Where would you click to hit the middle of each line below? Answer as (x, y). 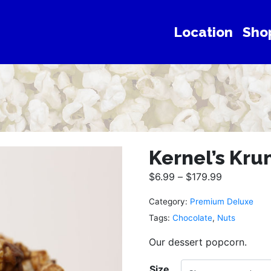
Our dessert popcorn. (198, 242)
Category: (168, 202)
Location (204, 32)
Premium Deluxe (222, 202)
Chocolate (192, 218)
